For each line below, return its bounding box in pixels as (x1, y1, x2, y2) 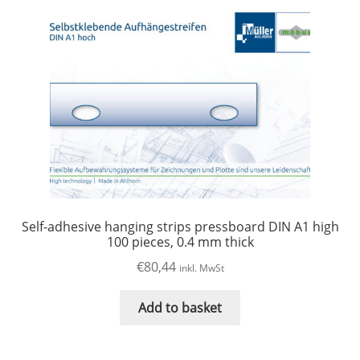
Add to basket (138, 298, 222, 317)
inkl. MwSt (178, 260, 224, 275)
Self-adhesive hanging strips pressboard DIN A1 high (21, 218, 339, 236)
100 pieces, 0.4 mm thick (106, 233, 254, 252)
